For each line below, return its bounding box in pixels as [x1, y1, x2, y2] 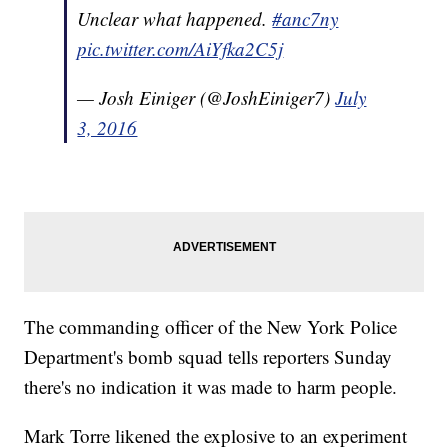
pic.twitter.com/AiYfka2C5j [77, 36, 284, 62]
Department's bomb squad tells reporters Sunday [24, 344, 393, 370]
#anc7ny [272, 6, 339, 32]
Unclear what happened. [77, 6, 273, 32]
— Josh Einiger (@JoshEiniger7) [77, 85, 336, 111]
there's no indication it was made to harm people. [24, 374, 398, 400]
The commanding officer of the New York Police [24, 314, 398, 340]
